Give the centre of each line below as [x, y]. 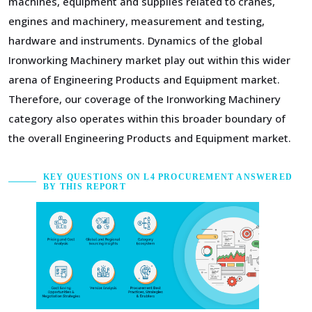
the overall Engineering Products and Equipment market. [150, 138]
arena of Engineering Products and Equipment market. [144, 79]
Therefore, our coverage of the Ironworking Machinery [145, 99]
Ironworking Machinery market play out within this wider [149, 60]
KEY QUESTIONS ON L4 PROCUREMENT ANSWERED [168, 177]
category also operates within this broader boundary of [147, 118]
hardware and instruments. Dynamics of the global [135, 40]
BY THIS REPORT [85, 187]
